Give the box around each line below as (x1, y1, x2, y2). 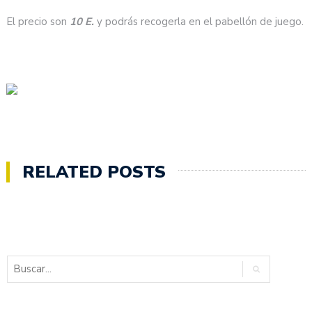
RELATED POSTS (22, 160, 166, 183)
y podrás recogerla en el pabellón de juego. (94, 15, 304, 29)
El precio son (6, 15, 70, 29)
